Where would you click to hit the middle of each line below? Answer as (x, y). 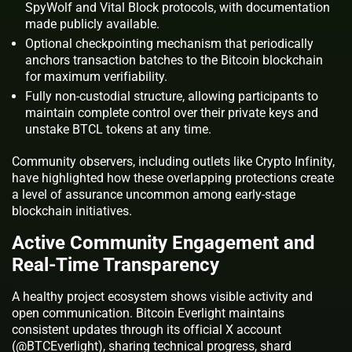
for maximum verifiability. (96, 76)
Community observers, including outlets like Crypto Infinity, (173, 161)
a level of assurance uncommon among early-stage (154, 194)
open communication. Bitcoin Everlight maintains (148, 313)
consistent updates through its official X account (147, 329)
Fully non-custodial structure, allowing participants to (172, 96)
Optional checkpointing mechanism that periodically (169, 43)
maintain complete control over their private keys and (172, 112)
